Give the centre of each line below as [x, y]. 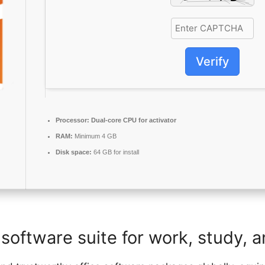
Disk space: [74, 152]
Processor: [72, 120]
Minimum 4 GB [95, 136]
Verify [212, 62]
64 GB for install [115, 152]
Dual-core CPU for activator [133, 120]
